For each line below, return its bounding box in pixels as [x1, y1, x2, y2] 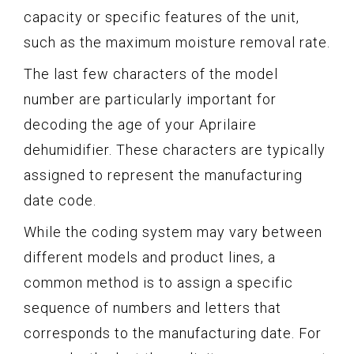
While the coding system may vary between [24, 224, 322, 241]
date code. [24, 192, 96, 209]
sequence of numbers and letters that [24, 299, 281, 317]
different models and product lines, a [24, 249, 276, 266]
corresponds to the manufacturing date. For [24, 325, 322, 342]
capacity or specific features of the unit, [24, 9, 299, 26]
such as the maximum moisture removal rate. [24, 34, 330, 51]
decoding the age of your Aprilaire [24, 116, 257, 134]
